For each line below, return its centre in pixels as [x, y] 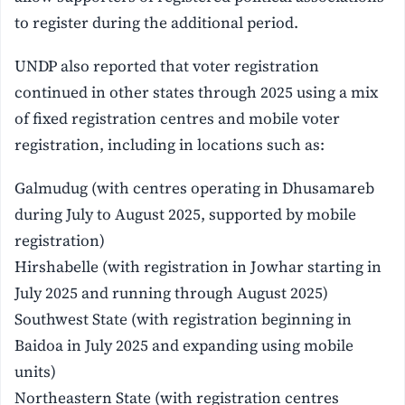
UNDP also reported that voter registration [167, 66]
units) [36, 371]
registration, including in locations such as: [170, 144]
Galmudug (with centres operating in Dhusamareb [195, 188]
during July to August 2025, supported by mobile [186, 214]
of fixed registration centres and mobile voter [178, 118]
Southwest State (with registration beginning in [184, 319]
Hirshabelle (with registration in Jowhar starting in [198, 266]
